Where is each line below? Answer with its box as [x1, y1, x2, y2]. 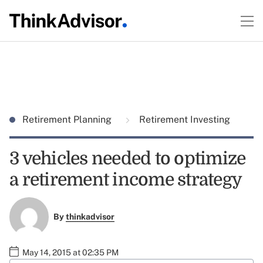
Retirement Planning [22, 114, 114, 125]
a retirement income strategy [9, 170, 242, 190]
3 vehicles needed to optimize [9, 149, 246, 168]
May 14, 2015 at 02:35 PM [22, 247, 119, 257]
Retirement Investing [137, 114, 230, 125]
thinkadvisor [65, 212, 114, 222]
